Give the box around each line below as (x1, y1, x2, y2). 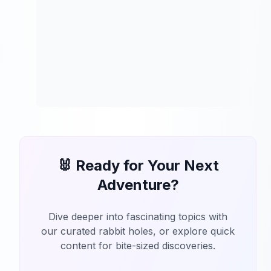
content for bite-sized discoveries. (60, 240, 215, 252)
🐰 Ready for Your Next (57, 157, 219, 175)
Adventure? (97, 176, 179, 194)
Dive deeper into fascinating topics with (48, 211, 227, 223)
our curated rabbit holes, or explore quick (41, 225, 235, 238)
